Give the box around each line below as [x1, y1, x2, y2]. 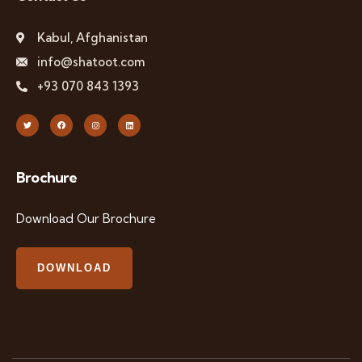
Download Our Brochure [16, 211, 156, 226]
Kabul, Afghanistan [36, 30, 148, 45]
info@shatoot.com [36, 54, 145, 69]
